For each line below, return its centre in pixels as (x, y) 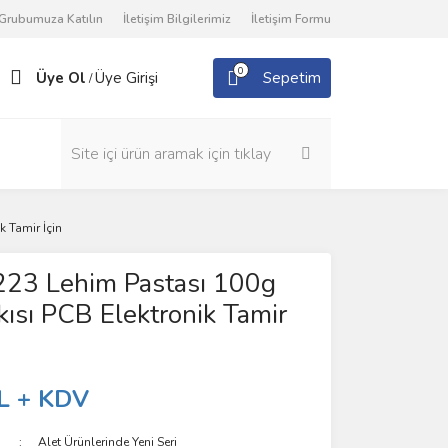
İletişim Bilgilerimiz (177, 19)
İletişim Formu (291, 19)
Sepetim (292, 78)
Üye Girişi (126, 78)
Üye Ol (61, 78)
